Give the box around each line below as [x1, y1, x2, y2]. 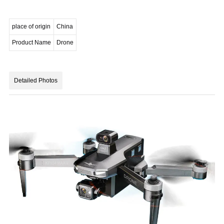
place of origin [12, 22, 51, 30]
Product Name [12, 38, 51, 46]
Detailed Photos [14, 76, 58, 84]
